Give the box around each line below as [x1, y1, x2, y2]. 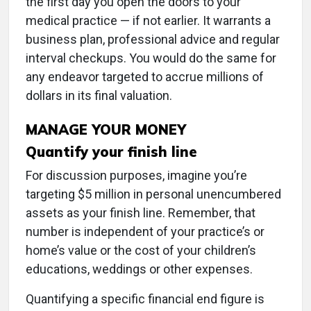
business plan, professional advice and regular [26, 32, 280, 47]
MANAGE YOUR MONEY [26, 121, 186, 139]
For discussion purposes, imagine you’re [26, 168, 247, 183]
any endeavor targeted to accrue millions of [26, 69, 264, 85]
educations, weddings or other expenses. [26, 262, 253, 277]
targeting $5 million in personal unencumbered [26, 187, 281, 202]
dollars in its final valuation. [26, 88, 172, 103]
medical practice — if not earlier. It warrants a [26, 13, 271, 28]
